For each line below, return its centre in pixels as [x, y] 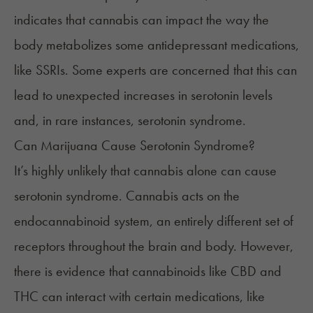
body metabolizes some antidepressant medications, [156, 45]
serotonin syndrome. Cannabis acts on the [127, 196]
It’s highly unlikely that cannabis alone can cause [145, 171]
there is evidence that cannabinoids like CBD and [148, 271]
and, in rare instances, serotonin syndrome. [130, 121]
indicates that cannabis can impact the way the [141, 20]
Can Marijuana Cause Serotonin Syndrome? [134, 146]
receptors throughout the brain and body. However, [154, 246]
